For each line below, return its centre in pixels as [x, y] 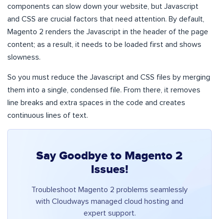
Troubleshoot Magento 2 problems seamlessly [109, 189]
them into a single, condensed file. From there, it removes [104, 90]
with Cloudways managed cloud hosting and [109, 201]
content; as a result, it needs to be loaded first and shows [104, 44]
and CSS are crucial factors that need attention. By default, [106, 19]
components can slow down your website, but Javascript [103, 6]
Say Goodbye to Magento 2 [109, 156]
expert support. [109, 213]
